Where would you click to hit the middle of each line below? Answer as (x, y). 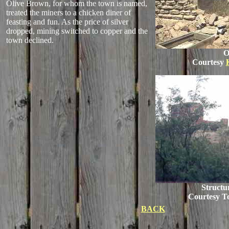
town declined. (30, 40)
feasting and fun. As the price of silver (67, 22)
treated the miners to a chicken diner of (68, 13)
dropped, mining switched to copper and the (77, 31)
